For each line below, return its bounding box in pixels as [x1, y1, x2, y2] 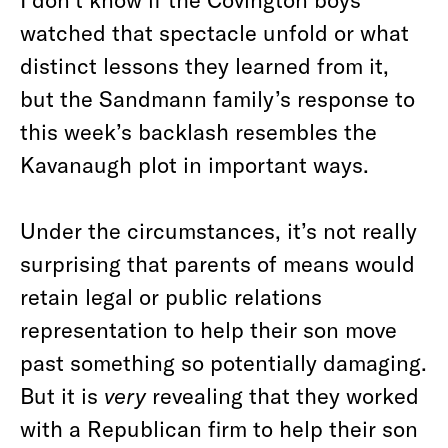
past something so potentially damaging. [20, 349, 427, 375]
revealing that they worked [146, 382, 419, 408]
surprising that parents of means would [20, 250, 415, 276]
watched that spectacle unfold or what [20, 19, 409, 45]
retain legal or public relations [20, 283, 322, 309]
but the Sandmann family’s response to [20, 85, 415, 111]
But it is [20, 382, 104, 408]
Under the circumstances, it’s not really [20, 217, 417, 243]
